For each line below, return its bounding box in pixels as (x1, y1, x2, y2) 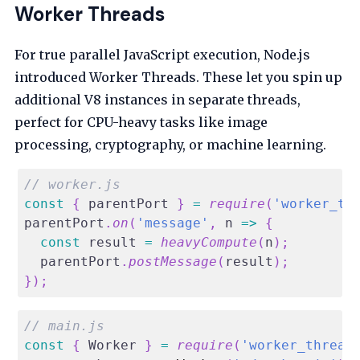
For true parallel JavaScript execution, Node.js (14, 47, 311, 63)
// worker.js (24, 177, 121, 193)
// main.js (24, 318, 105, 334)
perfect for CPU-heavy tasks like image (14, 114, 268, 131)
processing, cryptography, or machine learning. (14, 137, 327, 153)
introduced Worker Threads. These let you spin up (14, 69, 343, 86)
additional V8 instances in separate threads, (14, 92, 301, 108)
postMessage (129, 254, 218, 270)
